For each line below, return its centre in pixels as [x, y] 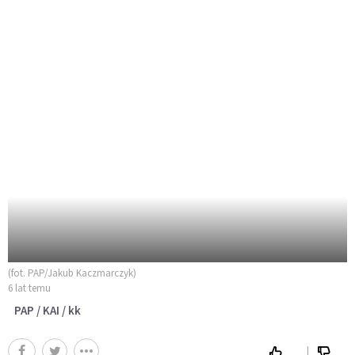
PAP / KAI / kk [48, 311]
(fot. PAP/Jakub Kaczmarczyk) [72, 273]
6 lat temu [29, 288]
